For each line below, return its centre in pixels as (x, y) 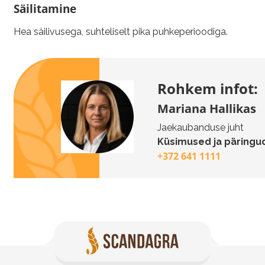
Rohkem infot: (207, 88)
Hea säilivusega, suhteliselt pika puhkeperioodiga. (120, 31)
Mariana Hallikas (206, 108)
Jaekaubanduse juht (200, 127)
